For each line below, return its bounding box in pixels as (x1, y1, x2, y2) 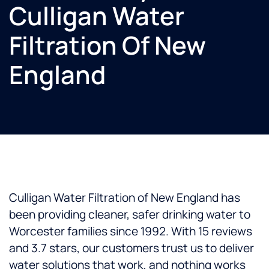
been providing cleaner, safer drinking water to (9, 207, 250, 223)
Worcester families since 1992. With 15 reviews (9, 223, 252, 240)
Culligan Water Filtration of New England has (9, 190, 240, 206)
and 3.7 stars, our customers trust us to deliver (9, 240, 254, 256)
